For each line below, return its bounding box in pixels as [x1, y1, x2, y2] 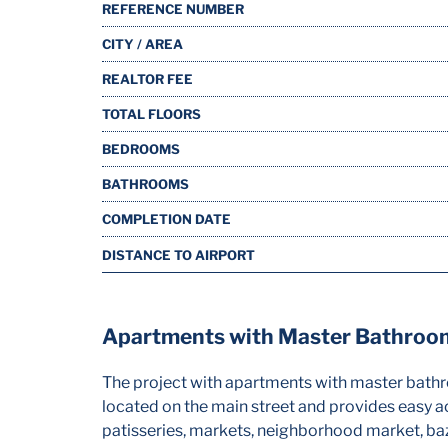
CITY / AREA [102, 36, 183, 52]
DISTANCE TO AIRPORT [102, 246, 255, 263]
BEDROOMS [102, 141, 180, 157]
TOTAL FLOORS [102, 106, 201, 122]
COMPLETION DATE [102, 211, 231, 227]
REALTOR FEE [102, 71, 193, 87]
